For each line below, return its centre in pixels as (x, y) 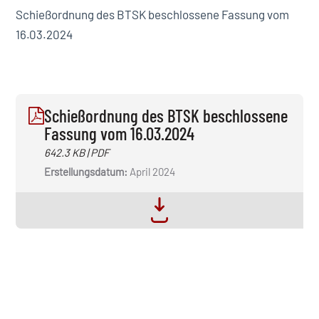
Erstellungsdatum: (85, 171)
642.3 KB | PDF (77, 152)
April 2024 (151, 171)
